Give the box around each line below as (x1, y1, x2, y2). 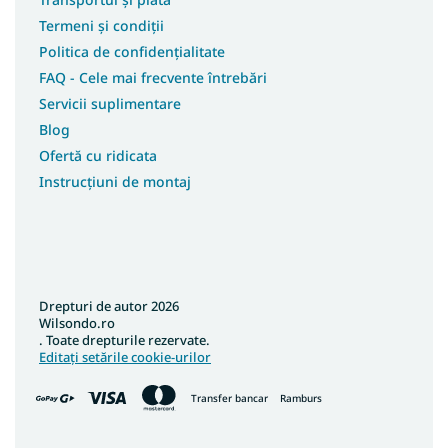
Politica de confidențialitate (39, 42, 225, 62)
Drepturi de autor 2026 (39, 297, 179, 316)
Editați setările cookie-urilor (39, 348, 211, 367)
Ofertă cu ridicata (39, 146, 157, 166)
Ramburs (280, 390, 322, 405)
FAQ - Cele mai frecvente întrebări (39, 68, 267, 88)
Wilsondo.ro (39, 314, 115, 333)
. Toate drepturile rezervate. (39, 331, 210, 350)
